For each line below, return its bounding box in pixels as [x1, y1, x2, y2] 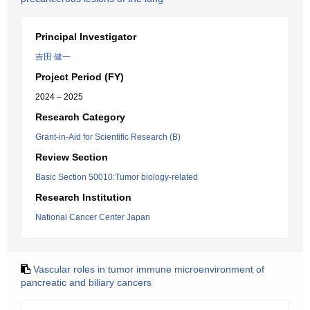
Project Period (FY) [35, 71, 124, 82]
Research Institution [35, 192, 131, 203]
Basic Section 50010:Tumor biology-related [35, 172, 198, 182]
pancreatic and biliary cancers [21, 277, 152, 288]
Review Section [35, 152, 108, 163]
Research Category [35, 111, 125, 122]
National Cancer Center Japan [35, 212, 150, 222]
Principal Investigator [35, 31, 136, 42]
